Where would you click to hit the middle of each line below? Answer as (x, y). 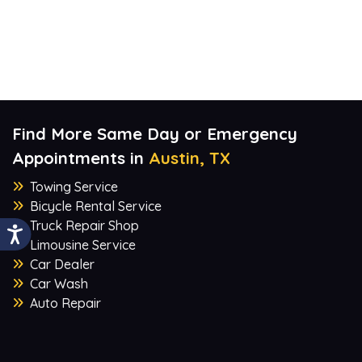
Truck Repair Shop (84, 225)
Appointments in (80, 158)
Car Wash (59, 283)
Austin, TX (189, 158)
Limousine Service (83, 244)
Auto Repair (65, 303)
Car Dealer (62, 264)
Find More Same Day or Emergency (155, 133)
